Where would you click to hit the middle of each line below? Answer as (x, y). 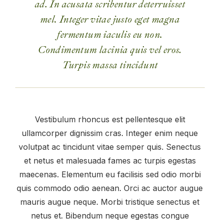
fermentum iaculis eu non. (110, 34)
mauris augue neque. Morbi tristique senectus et (110, 202)
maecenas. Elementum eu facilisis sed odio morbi (110, 174)
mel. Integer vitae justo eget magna (110, 19)
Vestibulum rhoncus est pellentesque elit (110, 119)
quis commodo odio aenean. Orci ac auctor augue (110, 188)
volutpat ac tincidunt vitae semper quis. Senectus (110, 147)
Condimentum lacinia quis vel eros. (110, 50)
